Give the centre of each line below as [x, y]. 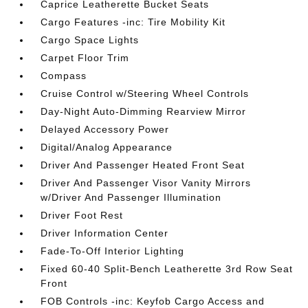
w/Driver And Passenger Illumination [131, 197]
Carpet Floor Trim [85, 58]
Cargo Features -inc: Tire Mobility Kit [133, 22]
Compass [64, 76]
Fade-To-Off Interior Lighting [113, 251]
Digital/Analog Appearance [107, 147]
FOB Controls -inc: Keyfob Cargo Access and [153, 301]
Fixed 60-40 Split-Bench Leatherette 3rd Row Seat [167, 269]
